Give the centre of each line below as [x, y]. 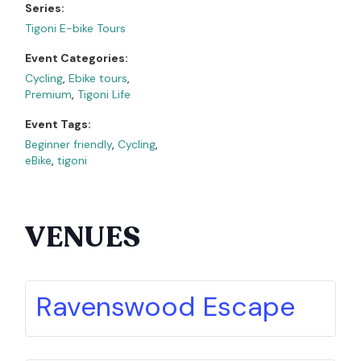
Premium [49, 94]
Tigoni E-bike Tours [76, 28]
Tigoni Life [104, 94]
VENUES [83, 237]
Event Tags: [58, 124]
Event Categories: [77, 58]
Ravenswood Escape [166, 306]
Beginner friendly [69, 144]
